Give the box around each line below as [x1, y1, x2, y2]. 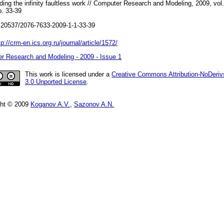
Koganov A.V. [30, 100, 70, 108]
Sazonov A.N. [74, 100, 114, 108]
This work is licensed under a [25, 70, 111, 78]
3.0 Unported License [25, 77, 86, 85]
